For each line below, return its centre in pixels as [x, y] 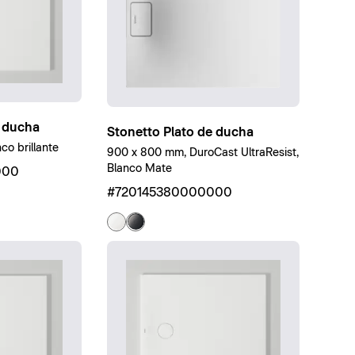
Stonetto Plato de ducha [181, 132]
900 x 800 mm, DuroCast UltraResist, [203, 153]
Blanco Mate [140, 168]
